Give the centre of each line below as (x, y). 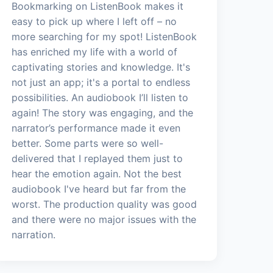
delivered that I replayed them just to (97, 158)
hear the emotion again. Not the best (97, 173)
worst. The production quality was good (105, 204)
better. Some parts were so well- (88, 143)
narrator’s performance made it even (96, 128)
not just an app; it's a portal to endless (101, 82)
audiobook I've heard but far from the (99, 189)
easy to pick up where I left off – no (94, 21)
